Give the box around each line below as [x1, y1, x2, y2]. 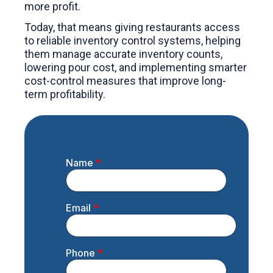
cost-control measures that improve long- [24, 74, 226, 88]
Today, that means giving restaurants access [24, 21, 240, 34]
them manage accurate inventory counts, [24, 48, 222, 61]
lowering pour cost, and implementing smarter [24, 61, 247, 74]
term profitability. [24, 88, 105, 101]
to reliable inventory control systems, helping [24, 34, 241, 48]
